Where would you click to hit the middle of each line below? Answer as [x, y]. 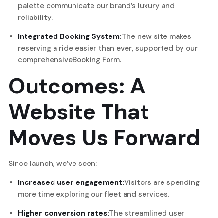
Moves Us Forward [104, 137]
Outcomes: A [77, 86]
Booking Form [96, 60]
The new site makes [156, 36]
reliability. [35, 17]
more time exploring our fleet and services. [94, 194]
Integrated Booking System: [70, 36]
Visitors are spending [162, 182]
